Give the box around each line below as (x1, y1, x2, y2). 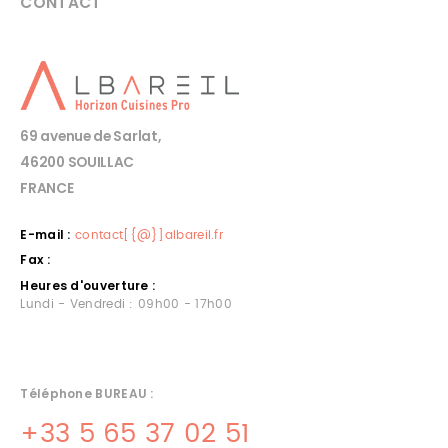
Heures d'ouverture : (20, 276, 156, 294)
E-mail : (20, 226, 71, 244)
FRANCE (20, 179, 74, 199)
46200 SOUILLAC (20, 153, 135, 173)
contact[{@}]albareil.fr (75, 229, 224, 242)
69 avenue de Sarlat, (20, 127, 161, 147)
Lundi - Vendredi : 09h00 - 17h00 (20, 297, 232, 310)
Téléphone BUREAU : (20, 384, 154, 402)
